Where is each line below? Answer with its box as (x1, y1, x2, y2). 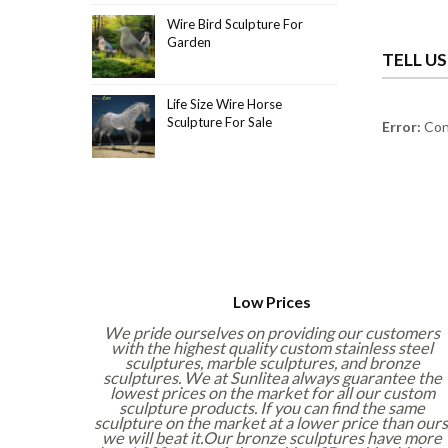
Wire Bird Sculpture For (167, 15, 303, 32)
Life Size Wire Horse (167, 95, 282, 112)
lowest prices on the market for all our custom (109, 382, 435, 402)
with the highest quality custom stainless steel (111, 337, 433, 357)
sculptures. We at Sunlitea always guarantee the (102, 367, 442, 387)
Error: (381, 117, 421, 135)
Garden (167, 33, 211, 50)
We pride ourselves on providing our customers (104, 322, 440, 342)
